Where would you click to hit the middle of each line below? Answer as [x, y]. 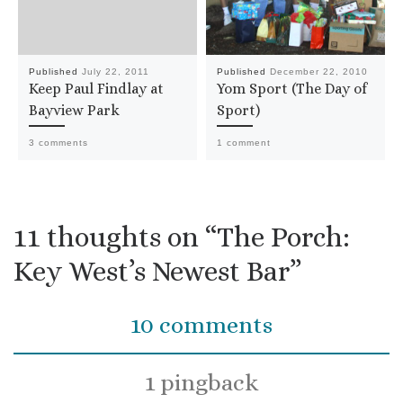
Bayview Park [74, 111]
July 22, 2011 [115, 72]
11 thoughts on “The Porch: [182, 237]
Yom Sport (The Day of [291, 89]
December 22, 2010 [318, 72]
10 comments [201, 325]
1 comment [243, 142]
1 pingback [201, 382]
